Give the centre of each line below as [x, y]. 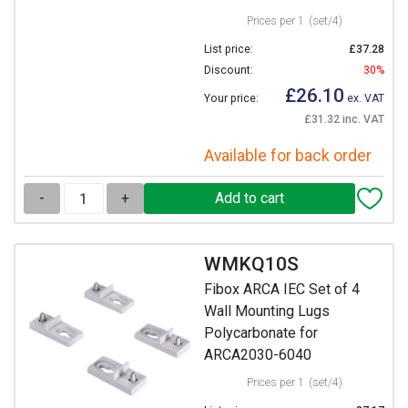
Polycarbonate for [261, 333]
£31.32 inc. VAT [344, 120]
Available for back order [288, 156]
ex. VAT [364, 99]
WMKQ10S [251, 264]
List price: [229, 50]
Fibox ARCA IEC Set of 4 [282, 290]
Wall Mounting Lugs [267, 311]
